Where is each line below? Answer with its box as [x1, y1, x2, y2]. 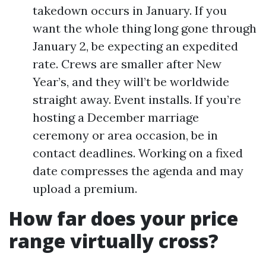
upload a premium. [33, 181, 137, 196]
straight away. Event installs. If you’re [33, 92, 241, 107]
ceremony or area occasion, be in [33, 128, 218, 142]
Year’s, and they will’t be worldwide [33, 74, 229, 89]
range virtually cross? [9, 228, 218, 254]
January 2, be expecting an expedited [33, 39, 238, 53]
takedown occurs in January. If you [33, 3, 227, 18]
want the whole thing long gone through [33, 21, 256, 36]
